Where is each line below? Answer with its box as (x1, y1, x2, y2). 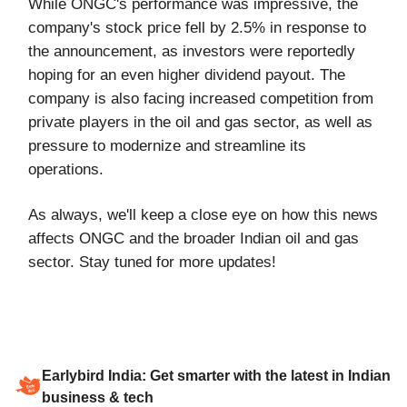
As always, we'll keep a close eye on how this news (28, 206, 378, 224)
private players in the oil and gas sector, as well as (28, 114, 372, 132)
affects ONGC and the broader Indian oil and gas (28, 230, 359, 248)
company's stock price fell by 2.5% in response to (28, 19, 366, 37)
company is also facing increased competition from (28, 90, 373, 108)
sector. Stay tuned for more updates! (28, 253, 276, 272)
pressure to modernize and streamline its (28, 137, 306, 155)
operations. (28, 161, 104, 179)
